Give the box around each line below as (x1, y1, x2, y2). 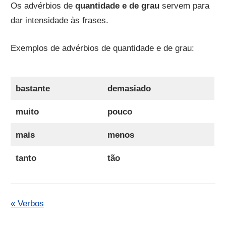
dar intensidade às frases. (11, 16, 109, 26)
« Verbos (11, 199, 44, 209)
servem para (159, 1, 210, 11)
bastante (15, 84, 50, 94)
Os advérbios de (11, 1, 76, 11)
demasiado (107, 84, 151, 94)
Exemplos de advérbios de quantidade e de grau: (11, 43, 195, 53)
